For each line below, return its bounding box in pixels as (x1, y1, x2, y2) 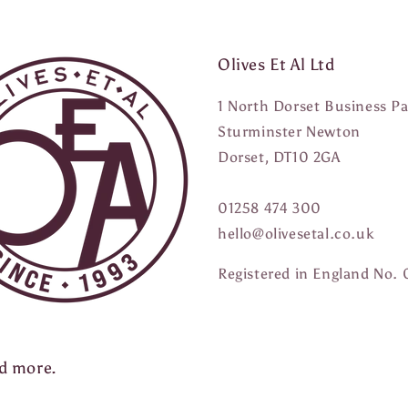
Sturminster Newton (218, 123, 361, 140)
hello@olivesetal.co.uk (218, 225, 375, 242)
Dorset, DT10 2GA (218, 148, 341, 166)
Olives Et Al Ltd (218, 55, 335, 75)
